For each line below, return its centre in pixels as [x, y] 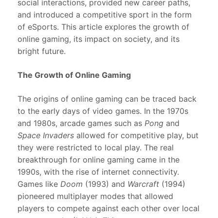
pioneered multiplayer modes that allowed [95, 196]
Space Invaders [46, 136]
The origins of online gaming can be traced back [107, 99]
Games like [39, 184]
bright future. [42, 51]
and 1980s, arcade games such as [81, 123]
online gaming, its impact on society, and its [99, 39]
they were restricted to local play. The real [96, 148]
